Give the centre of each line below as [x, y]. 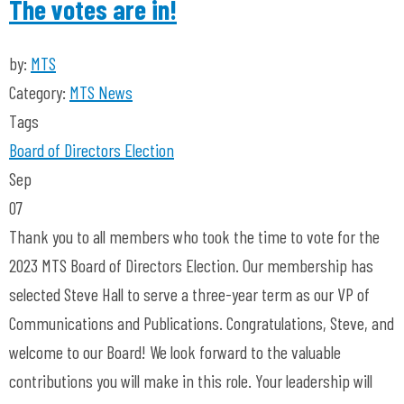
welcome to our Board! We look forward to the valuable [175, 352]
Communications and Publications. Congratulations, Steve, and [202, 323]
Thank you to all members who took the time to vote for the [194, 236]
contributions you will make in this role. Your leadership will [191, 381]
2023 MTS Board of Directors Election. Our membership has [191, 265]
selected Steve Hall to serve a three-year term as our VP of [189, 294]
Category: [39, 92]
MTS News [101, 92]
